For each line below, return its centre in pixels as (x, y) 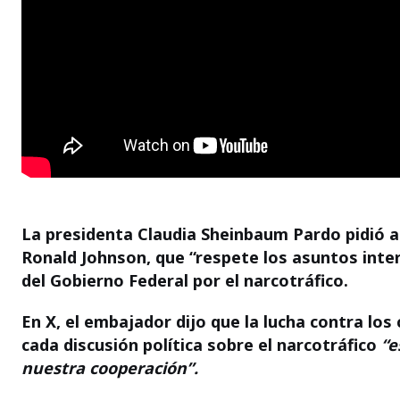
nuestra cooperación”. (110, 367)
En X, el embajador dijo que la (142, 321)
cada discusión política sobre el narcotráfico (201, 344)
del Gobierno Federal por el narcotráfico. (185, 280)
